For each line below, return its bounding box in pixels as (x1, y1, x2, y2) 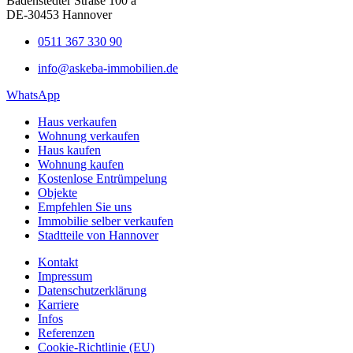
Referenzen (38, 325, 95, 340)
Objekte (38, 185, 77, 199)
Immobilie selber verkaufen (38, 214, 173, 228)
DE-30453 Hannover (6, 7, 112, 21)
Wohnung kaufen (38, 157, 124, 171)
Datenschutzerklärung (38, 283, 147, 297)
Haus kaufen (38, 143, 101, 157)
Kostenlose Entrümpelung (38, 171, 167, 185)
